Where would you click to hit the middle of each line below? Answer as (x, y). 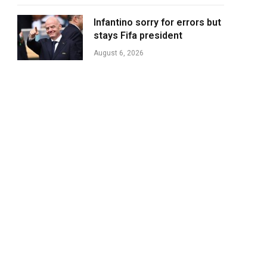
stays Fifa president (138, 35)
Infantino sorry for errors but (157, 22)
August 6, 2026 (119, 53)
